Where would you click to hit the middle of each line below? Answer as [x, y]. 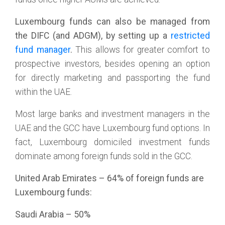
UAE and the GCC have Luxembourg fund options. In [113, 128]
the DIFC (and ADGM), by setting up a [93, 36]
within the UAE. [43, 92]
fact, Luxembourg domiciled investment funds [113, 142]
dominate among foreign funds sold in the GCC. [104, 156]
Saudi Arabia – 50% [53, 214]
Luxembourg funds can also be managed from [113, 22]
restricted [190, 36]
